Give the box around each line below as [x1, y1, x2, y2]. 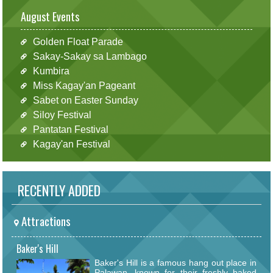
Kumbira [32, 65, 69, 76]
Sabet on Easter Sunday [32, 94, 138, 105]
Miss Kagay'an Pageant [32, 80, 135, 91]
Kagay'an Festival [32, 138, 110, 149]
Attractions [19, 212, 71, 230]
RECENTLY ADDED [12, 180, 101, 200]
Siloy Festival [32, 109, 91, 120]
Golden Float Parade [32, 36, 123, 47]
